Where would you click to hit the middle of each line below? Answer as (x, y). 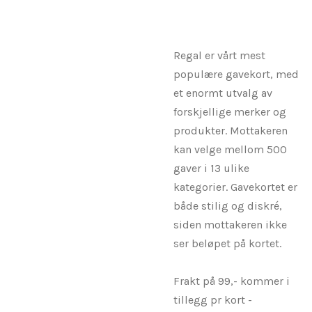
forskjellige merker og (230, 111)
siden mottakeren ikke (230, 224)
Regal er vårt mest (219, 55)
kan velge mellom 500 (230, 149)
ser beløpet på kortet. (227, 243)
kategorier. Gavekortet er (235, 187)
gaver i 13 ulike (211, 168)
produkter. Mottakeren (231, 130)
